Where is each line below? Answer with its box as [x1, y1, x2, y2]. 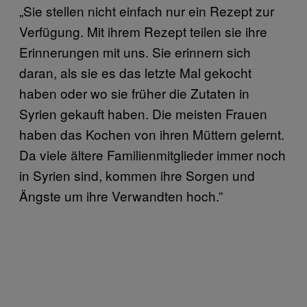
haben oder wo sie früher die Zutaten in [19, 83, 249, 102]
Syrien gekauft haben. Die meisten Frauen [19, 103, 267, 123]
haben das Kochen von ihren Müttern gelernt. [19, 124, 284, 143]
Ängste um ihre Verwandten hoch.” [19, 186, 223, 205]
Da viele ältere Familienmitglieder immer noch [19, 145, 286, 164]
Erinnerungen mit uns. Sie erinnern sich [19, 42, 251, 61]
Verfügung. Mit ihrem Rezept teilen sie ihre [19, 21, 267, 40]
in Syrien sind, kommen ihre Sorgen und [19, 165, 255, 184]
